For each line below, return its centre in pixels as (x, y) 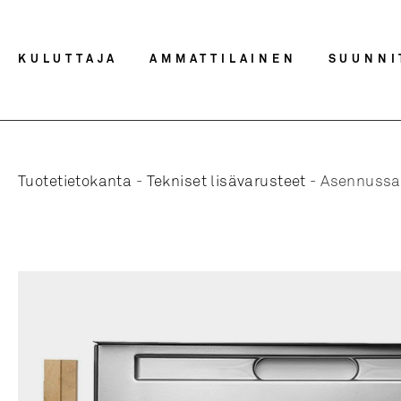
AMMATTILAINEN (223, 60)
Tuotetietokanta (75, 182)
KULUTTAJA (68, 60)
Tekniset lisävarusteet (226, 182)
